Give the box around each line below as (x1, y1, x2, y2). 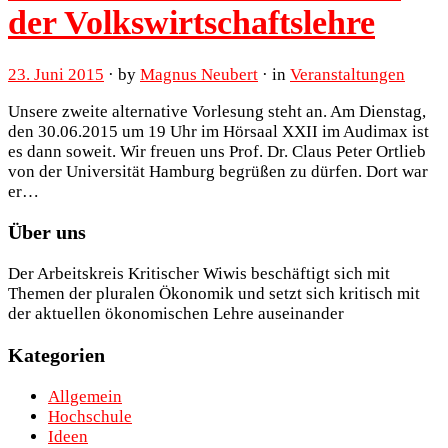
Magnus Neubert (140, 64, 258, 84)
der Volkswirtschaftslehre (8, 3, 375, 41)
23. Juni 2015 (8, 64, 104, 84)
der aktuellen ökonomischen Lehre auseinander (8, 304, 344, 324)
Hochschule (48, 407, 132, 427)
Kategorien (8, 344, 105, 367)
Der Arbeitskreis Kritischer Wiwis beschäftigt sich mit (8, 264, 390, 284)
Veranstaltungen (290, 64, 405, 84)
